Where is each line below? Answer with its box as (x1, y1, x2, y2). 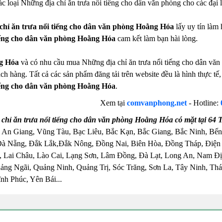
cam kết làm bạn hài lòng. (115, 34, 198, 43)
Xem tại (100, 98, 127, 107)
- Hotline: (187, 98, 221, 107)
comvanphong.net (127, 98, 187, 107)
